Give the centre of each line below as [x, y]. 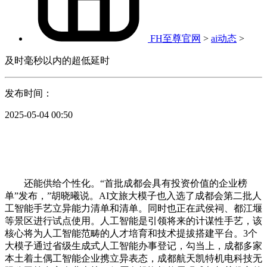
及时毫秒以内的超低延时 [57, 60]
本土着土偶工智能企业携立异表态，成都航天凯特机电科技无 [133, 258]
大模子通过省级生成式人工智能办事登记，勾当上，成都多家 [133, 246]
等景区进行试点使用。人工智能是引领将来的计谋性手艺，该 [133, 221]
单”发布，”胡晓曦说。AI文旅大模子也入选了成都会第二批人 [133, 195]
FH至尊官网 [176, 38]
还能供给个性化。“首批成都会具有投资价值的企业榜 [126, 183]
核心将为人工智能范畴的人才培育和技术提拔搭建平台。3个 [131, 233]
